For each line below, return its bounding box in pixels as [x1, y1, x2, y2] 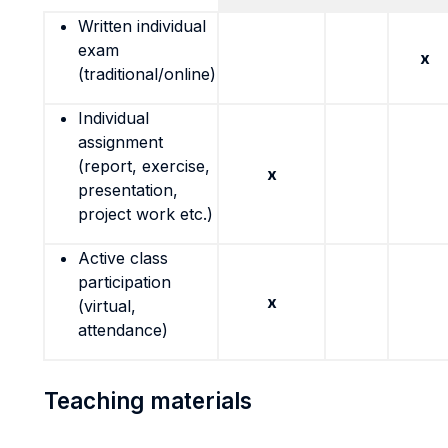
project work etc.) [78, 204, 213, 224]
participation [78, 272, 171, 292]
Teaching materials [44, 387, 252, 414]
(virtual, [78, 296, 136, 316]
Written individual [78, 16, 206, 36]
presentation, [78, 180, 178, 200]
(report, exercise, [78, 156, 210, 176]
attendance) [78, 320, 168, 340]
